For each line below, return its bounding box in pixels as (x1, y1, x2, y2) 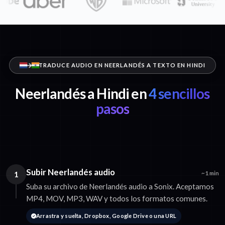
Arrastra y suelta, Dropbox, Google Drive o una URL (36, 212, 177, 219)
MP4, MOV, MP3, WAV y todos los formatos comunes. (26, 194, 207, 203)
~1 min (201, 170, 219, 177)
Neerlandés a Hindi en (15, 85, 147, 102)
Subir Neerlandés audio (26, 167, 115, 178)
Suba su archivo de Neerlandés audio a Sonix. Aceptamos (26, 182, 214, 191)
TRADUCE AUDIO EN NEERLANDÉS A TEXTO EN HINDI (38, 62, 206, 69)
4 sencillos (146, 85, 210, 102)
